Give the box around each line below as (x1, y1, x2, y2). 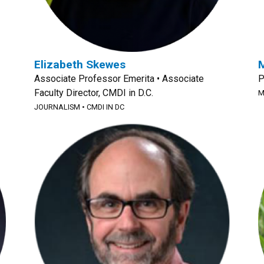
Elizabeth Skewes (34, 58, 126, 71)
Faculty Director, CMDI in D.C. (34, 87, 153, 98)
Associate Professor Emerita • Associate (34, 73, 204, 84)
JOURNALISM (34, 103, 80, 111)
